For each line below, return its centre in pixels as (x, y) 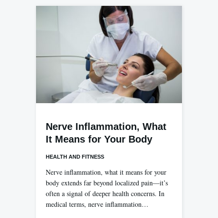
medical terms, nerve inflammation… (97, 204)
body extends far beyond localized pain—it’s (107, 183)
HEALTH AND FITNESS (75, 157)
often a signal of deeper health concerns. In (105, 194)
